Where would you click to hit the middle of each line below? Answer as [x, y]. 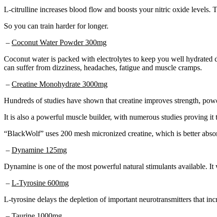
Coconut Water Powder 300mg [59, 42]
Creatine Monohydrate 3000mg [60, 84]
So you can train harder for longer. [56, 26]
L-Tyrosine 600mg [40, 183]
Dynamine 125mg [39, 150]
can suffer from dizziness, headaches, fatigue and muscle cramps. [103, 67]
